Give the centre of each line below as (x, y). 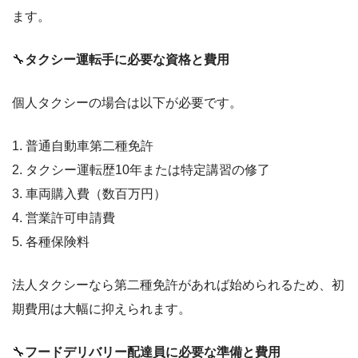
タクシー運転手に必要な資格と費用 (127, 59)
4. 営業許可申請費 (64, 217)
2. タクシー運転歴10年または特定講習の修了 (141, 169)
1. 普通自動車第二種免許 (83, 145)
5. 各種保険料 (51, 241)
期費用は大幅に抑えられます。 (101, 308)
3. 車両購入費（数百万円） (89, 193)
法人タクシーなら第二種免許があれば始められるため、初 (178, 284)
